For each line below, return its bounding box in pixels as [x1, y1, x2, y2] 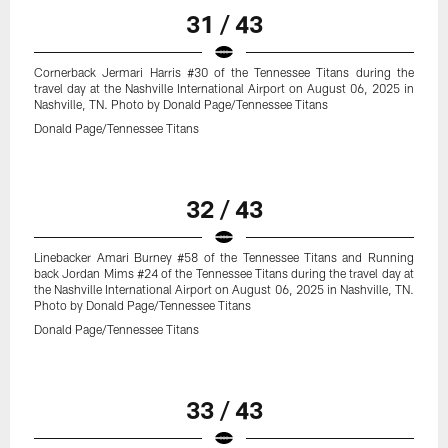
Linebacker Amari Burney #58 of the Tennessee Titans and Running [34, 250, 414, 265]
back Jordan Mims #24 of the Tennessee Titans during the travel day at [34, 266, 414, 281]
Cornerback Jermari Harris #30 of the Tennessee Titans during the [34, 65, 414, 80]
